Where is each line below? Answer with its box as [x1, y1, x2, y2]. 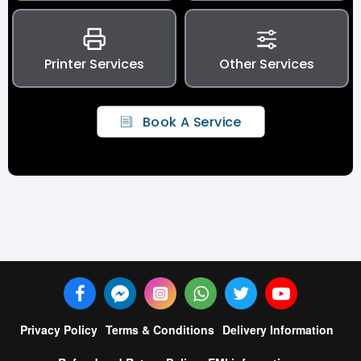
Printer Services [44, 55, 144, 73]
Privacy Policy [19, 322, 98, 338]
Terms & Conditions [105, 322, 214, 338]
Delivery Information [222, 322, 334, 338]
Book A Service [142, 112, 242, 131]
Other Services [218, 55, 314, 73]
